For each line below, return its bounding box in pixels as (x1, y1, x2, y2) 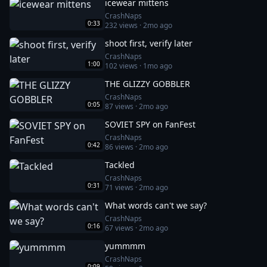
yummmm (105, 240, 145, 252)
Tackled (105, 159, 135, 170)
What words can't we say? (105, 200, 207, 211)
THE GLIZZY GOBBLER (105, 78, 190, 89)
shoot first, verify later (105, 38, 193, 49)
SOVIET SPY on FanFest (105, 119, 195, 130)
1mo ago (143, 61, 172, 71)
